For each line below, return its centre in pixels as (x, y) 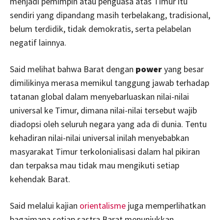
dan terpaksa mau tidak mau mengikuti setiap (95, 165)
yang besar (183, 69)
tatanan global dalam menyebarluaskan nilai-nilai (99, 97)
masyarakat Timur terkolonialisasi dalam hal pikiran (105, 152)
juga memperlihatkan (166, 206)
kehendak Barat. (40, 179)
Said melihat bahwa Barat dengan (73, 69)
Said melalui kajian (44, 206)
